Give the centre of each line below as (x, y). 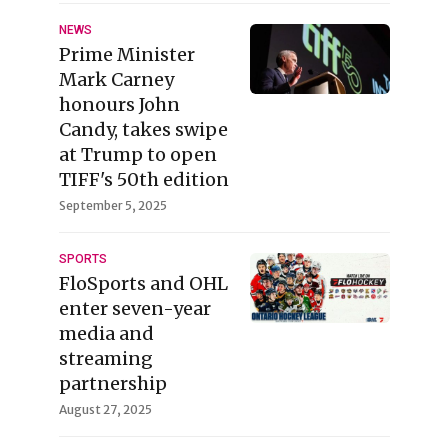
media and (106, 333)
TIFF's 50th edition (143, 179)
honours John (119, 104)
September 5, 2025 (112, 205)
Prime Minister (126, 54)
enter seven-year (134, 308)
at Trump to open (137, 154)
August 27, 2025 (105, 409)
